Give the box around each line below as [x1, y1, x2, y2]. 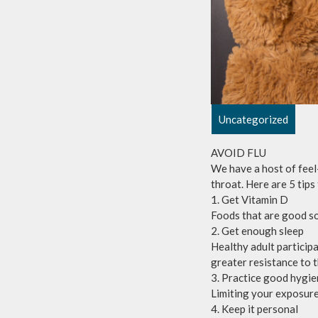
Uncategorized [219, 112, 288, 126]
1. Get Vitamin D [211, 192, 288, 206]
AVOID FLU [211, 146, 266, 159]
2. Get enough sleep [211, 224, 304, 237]
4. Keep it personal [211, 302, 298, 315]
